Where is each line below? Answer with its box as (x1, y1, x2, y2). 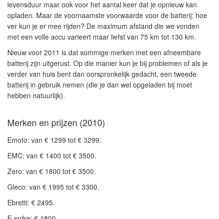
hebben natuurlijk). (7, 90, 65, 100)
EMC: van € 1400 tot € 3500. (7, 151, 96, 160)
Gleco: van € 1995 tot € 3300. (7, 182, 99, 192)
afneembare (163, 47, 201, 57)
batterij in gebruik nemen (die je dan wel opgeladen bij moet (7, 80, 192, 89)
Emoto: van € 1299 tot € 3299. (7, 135, 101, 145)
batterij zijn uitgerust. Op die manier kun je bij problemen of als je (7, 58, 208, 68)
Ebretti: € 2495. (7, 197, 55, 207)
